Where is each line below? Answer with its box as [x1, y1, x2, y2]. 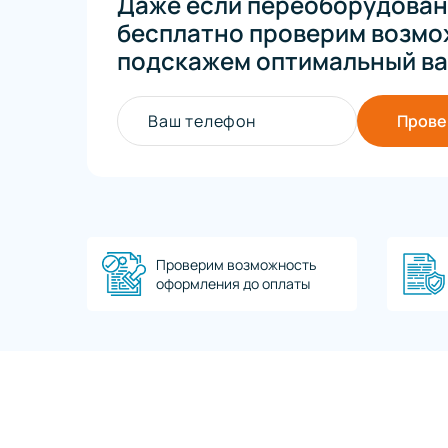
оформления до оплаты [156, 274, 310, 294]
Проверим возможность [156, 255, 316, 275]
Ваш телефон [148, 110, 256, 133]
